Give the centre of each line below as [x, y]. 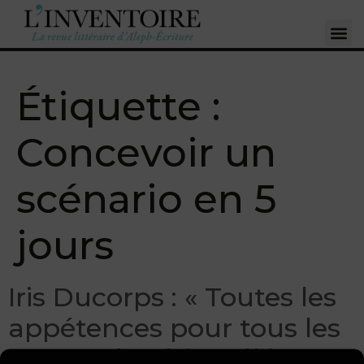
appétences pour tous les [174, 327]
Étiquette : [118, 106]
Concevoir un [146, 152]
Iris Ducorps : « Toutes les [172, 297]
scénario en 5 [146, 199]
